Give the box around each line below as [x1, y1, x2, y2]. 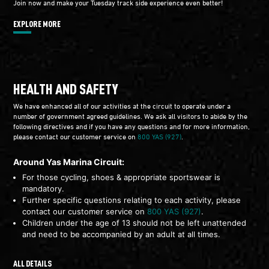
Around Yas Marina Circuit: [13, 157, 124, 167]
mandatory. [22, 184, 64, 193]
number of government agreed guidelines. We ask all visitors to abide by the [13, 110, 247, 121]
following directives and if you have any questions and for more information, [13, 121, 250, 131]
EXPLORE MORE [13, 18, 61, 29]
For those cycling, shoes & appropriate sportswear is [22, 172, 220, 182]
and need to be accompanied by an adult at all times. [22, 229, 220, 239]
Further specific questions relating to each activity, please [22, 195, 241, 205]
